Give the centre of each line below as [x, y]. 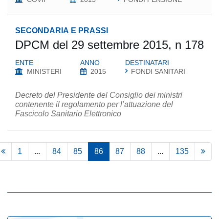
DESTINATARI [147, 63]
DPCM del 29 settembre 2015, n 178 [109, 45]
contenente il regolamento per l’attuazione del [94, 104]
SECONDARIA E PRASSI [62, 31]
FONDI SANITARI [158, 71]
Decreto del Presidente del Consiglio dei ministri [99, 95]
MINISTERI [44, 71]
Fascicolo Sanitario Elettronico [68, 114]
